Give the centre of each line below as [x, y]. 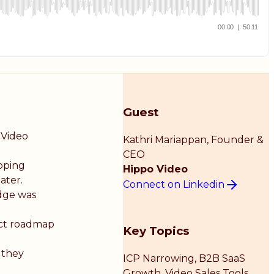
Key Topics [156, 231]
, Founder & [235, 140]
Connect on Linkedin [174, 184]
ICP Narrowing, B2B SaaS [184, 258]
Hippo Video [156, 169]
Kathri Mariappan [165, 140]
